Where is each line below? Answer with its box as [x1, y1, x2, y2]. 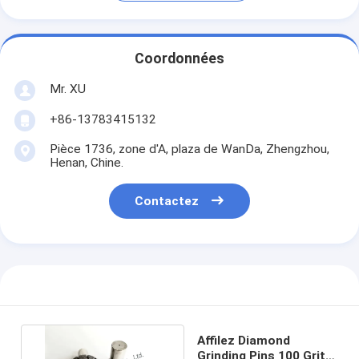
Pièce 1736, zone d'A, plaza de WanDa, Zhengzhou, [49, 141, 329, 156]
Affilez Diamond [196, 333, 290, 348]
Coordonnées [135, 50, 224, 67]
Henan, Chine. [49, 155, 123, 170]
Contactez [135, 194, 200, 209]
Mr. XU [49, 81, 86, 96]
